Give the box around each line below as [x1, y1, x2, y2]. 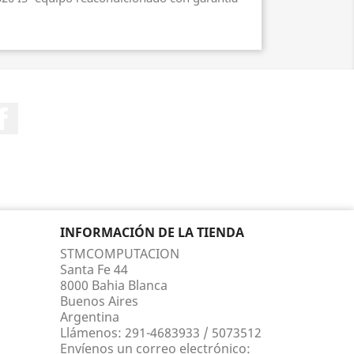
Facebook [18, 102, 76, 119]
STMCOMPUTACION [60, 245, 179, 262]
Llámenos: [60, 324, 125, 341]
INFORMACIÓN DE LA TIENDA [60, 224, 244, 241]
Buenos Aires [60, 292, 138, 310]
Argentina [60, 308, 119, 326]
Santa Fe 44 [60, 261, 128, 278]
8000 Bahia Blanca [60, 277, 168, 294]
